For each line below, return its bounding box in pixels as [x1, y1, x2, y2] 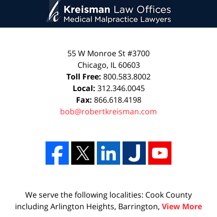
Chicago [77, 59, 107, 70]
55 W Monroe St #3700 [67, 47, 150, 59]
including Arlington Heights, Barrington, [15, 201, 162, 212]
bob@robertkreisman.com [60, 106, 157, 117]
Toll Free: [66, 71, 103, 82]
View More [162, 201, 202, 212]
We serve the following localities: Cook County [25, 189, 192, 200]
